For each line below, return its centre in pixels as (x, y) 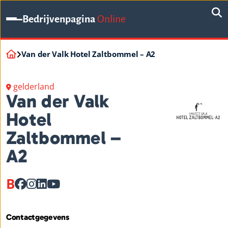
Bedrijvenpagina (59, 20)
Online (111, 19)
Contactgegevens (38, 217)
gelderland (34, 87)
